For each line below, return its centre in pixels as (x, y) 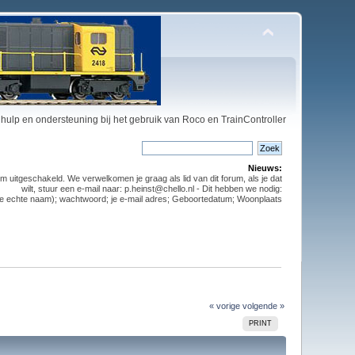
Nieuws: (265, 168)
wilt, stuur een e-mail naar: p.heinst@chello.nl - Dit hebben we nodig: (151, 189)
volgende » (263, 305)
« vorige (224, 305)
